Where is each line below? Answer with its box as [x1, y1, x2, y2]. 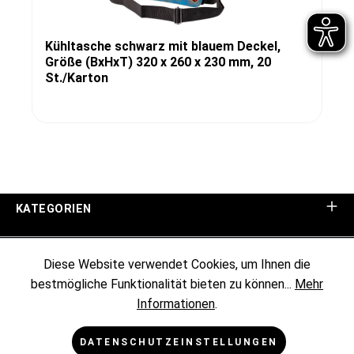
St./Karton [45, 70, 108, 85]
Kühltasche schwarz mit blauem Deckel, [45, 38, 281, 54]
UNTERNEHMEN [16, 246, 107, 259]
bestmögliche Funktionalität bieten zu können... [31, 277, 295, 292]
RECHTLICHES [16, 333, 100, 346]
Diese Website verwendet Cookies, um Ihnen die [43, 257, 311, 273]
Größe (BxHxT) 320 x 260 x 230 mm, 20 [45, 54, 271, 70]
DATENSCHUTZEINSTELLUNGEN [79, 336, 278, 348]
